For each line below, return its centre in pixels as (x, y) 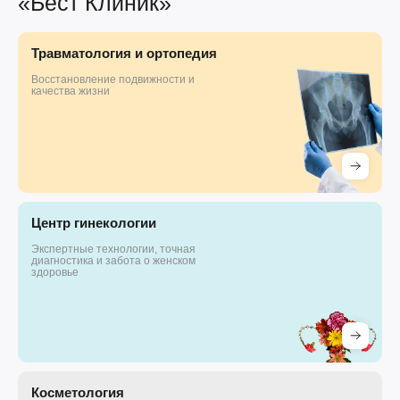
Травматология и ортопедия (124, 53)
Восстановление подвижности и (113, 79)
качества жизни (71, 91)
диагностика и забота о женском (113, 261)
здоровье (55, 272)
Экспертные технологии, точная (113, 249)
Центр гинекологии (94, 223)
